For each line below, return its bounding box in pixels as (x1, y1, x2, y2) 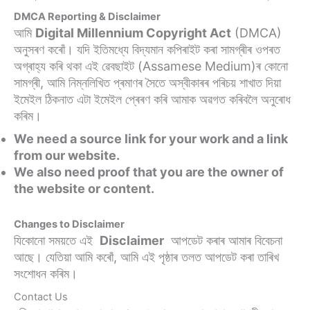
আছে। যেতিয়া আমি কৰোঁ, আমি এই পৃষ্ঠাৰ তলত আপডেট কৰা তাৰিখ (14, 250, 279, 264)
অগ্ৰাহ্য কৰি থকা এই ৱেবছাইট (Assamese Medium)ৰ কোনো (14, 59, 288, 73)
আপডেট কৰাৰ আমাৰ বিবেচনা (164, 233, 282, 248)
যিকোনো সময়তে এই (14, 233, 100, 248)
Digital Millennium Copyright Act (35, 26, 231, 40)
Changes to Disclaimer (14, 218, 125, 230)
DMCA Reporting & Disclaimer (14, 10, 161, 23)
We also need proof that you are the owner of (14, 165, 284, 179)
